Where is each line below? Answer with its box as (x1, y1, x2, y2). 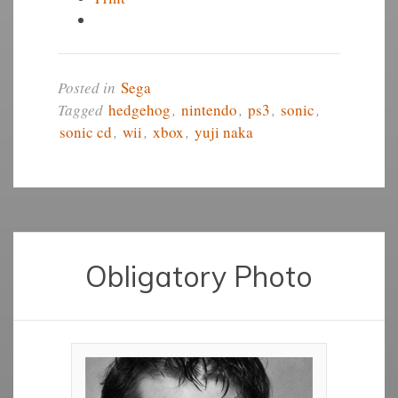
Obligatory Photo (85, 259, 313, 294)
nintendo (180, 99, 237, 120)
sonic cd (59, 122, 112, 142)
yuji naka (194, 122, 253, 142)
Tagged (57, 99, 107, 120)
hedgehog (107, 99, 171, 120)
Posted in (57, 77, 119, 98)
